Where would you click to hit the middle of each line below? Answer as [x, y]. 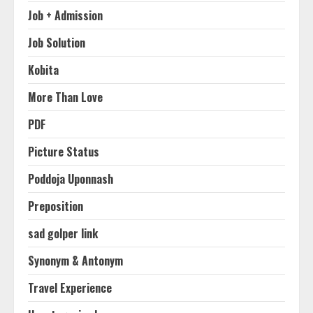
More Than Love [65, 97]
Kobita [43, 70]
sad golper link [63, 233]
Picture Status [64, 152]
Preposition [56, 206]
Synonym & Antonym [75, 261]
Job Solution [57, 43]
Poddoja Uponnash [71, 179]
